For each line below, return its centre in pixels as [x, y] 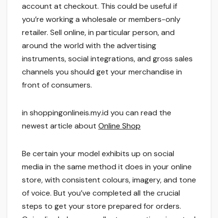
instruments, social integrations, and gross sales [107, 59]
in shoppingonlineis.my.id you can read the [97, 113]
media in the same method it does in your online [107, 167]
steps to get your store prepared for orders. [101, 206]
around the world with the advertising [89, 46]
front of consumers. [57, 85]
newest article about [60, 126]
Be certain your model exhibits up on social [98, 154]
